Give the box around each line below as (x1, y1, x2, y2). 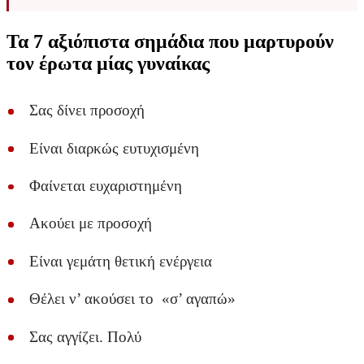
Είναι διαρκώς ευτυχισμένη (29, 139, 199, 157)
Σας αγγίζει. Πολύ (29, 327, 141, 345)
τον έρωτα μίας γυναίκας (6, 53, 210, 75)
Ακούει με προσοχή (29, 214, 152, 232)
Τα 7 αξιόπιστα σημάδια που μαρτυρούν (6, 31, 334, 53)
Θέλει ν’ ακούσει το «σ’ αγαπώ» (29, 290, 236, 308)
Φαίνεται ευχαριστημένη (29, 177, 182, 195)
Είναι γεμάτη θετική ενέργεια (29, 252, 212, 270)
